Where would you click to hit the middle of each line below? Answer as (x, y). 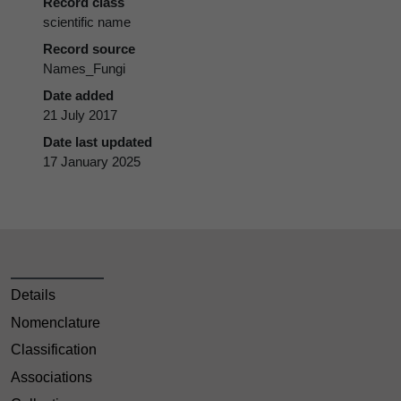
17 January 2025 (92, 161)
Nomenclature (55, 322)
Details (33, 295)
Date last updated (98, 141)
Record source (89, 48)
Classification (54, 350)
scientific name (87, 21)
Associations (51, 377)
